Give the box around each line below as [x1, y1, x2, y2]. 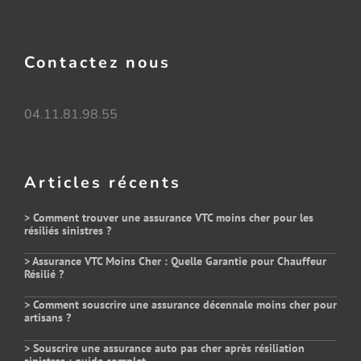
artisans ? [23, 309, 71, 325]
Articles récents [23, 171, 181, 193]
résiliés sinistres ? [23, 222, 111, 238]
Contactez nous [23, 51, 171, 73]
